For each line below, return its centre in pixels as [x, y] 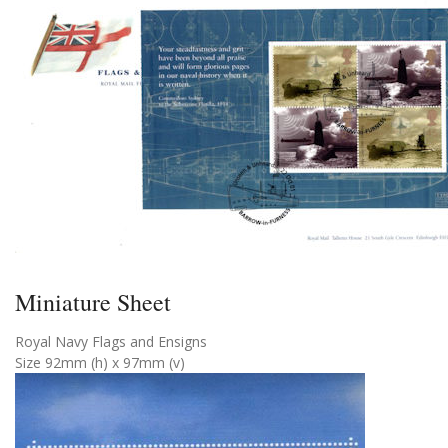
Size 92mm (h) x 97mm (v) [100, 362]
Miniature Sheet [93, 302]
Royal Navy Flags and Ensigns [111, 341]
